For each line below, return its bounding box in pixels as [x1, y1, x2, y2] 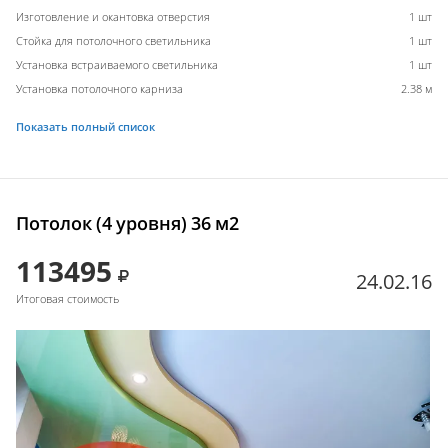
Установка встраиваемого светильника [16, 56, 218, 72]
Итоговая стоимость [16, 290, 119, 306]
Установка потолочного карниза [16, 80, 183, 96]
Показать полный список [16, 118, 155, 134]
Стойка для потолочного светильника [16, 32, 211, 48]
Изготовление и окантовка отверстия [16, 8, 210, 24]
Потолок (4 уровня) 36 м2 [16, 210, 239, 235]
